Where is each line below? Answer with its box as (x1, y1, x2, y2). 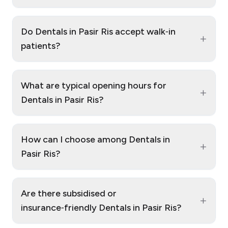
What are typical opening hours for (21, 80, 166, 92)
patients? (21, 40, 61, 52)
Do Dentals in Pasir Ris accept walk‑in (21, 26, 176, 38)
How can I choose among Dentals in (21, 134, 170, 146)
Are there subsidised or (21, 188, 117, 199)
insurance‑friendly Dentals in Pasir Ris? (21, 202, 182, 214)
